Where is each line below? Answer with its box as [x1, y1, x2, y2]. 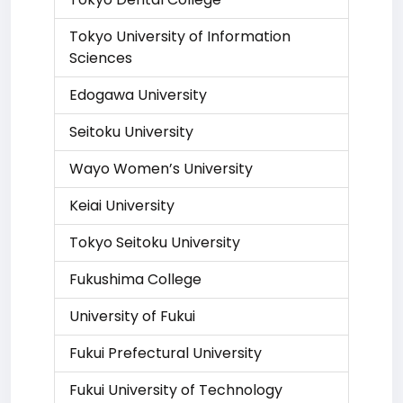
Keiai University [69, 195, 175, 216]
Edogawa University [69, 85, 207, 105]
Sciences [69, 48, 132, 68]
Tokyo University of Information [69, 26, 291, 47]
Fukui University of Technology [69, 380, 282, 400]
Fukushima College [69, 269, 201, 290]
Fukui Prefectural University [69, 343, 262, 363]
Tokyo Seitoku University [69, 232, 240, 253]
